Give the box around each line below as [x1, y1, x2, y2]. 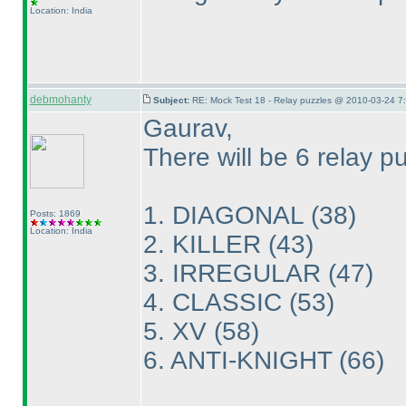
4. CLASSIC [142, 288, 289, 316]
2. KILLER [142, 230, 268, 258]
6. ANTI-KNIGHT [142, 346, 339, 374]
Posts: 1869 [29, 208, 81, 218]
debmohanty [29, 93, 92, 106]
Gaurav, [142, 114, 233, 142]
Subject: [152, 95, 192, 105]
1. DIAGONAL [142, 201, 311, 229]
